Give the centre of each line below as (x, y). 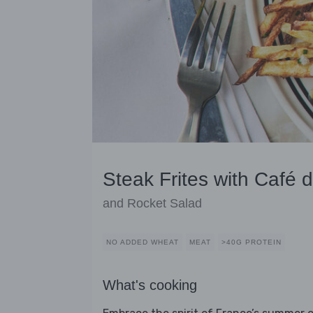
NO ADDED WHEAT (143, 242)
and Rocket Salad (152, 204)
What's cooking (150, 285)
